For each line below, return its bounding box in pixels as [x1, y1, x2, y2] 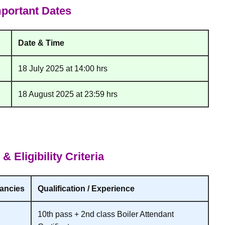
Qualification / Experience [38, 184, 135, 193]
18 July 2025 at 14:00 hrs [18, 64, 107, 73]
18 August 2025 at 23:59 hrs [18, 89, 118, 98]
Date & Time [18, 38, 64, 47]
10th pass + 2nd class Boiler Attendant [38, 209, 174, 218]
